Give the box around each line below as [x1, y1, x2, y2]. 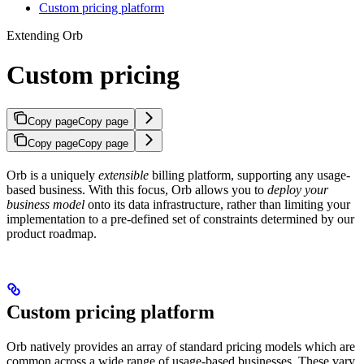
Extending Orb [6, 28, 83, 42]
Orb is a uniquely [6, 167, 98, 182]
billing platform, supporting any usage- [149, 167, 350, 182]
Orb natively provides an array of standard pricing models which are [6, 339, 355, 353]
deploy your [267, 182, 328, 197]
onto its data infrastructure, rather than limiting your [84, 197, 350, 211]
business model [6, 197, 84, 211]
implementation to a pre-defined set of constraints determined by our [6, 211, 354, 226]
